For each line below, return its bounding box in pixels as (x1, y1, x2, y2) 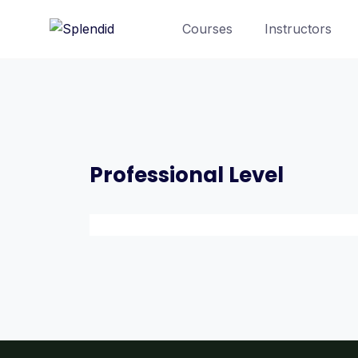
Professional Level (89, 161, 284, 189)
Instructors (264, 21, 332, 37)
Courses (181, 21, 233, 37)
